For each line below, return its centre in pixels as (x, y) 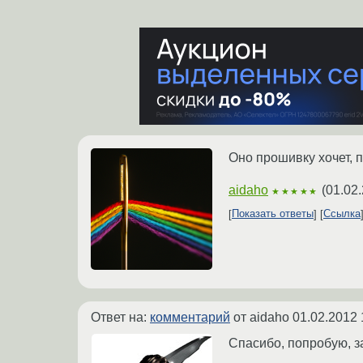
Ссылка (342, 214)
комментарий (190, 317)
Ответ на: (120, 317)
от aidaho (261, 317)
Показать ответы (273, 214)
